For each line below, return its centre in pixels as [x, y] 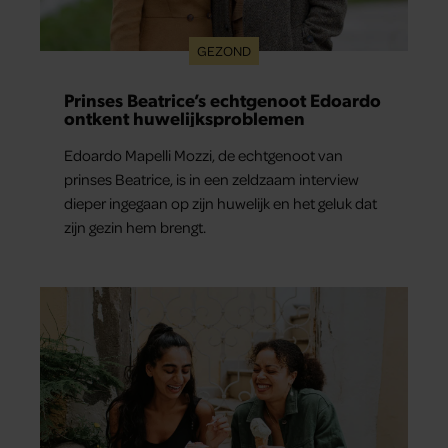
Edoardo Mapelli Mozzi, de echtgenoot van [203, 155]
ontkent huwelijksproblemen [184, 118]
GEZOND [224, 51]
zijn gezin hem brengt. [135, 227]
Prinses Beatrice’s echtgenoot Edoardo [222, 100]
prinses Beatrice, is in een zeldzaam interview [211, 179]
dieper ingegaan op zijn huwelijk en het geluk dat [220, 203]
